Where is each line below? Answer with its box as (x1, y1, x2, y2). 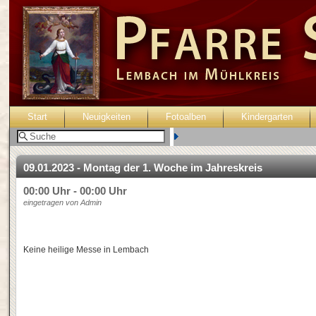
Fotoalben (166, 111, 206, 122)
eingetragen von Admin (23, 198, 102, 207)
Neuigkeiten (83, 111, 130, 122)
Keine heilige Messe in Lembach (23, 245, 149, 255)
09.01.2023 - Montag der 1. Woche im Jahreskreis (23, 162, 265, 174)
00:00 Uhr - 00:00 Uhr (23, 185, 127, 197)
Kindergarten (241, 111, 293, 122)
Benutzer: (181, 131, 219, 142)
